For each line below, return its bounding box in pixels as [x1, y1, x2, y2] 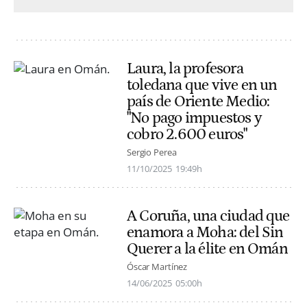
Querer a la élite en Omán [127, 239, 288, 258]
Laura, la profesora [127, 59, 243, 77]
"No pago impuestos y [127, 108, 262, 127]
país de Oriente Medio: [127, 92, 270, 110]
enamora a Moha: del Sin [127, 223, 284, 241]
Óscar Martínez [127, 260, 188, 273]
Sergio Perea [127, 145, 177, 158]
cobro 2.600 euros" [127, 125, 247, 143]
